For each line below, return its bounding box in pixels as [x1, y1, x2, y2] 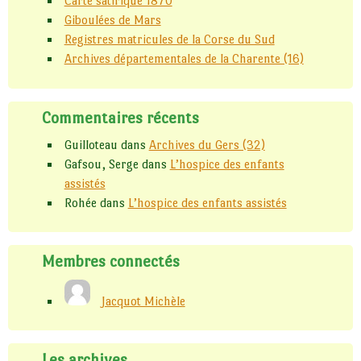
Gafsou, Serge [64, 157, 139, 171]
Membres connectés [42, 252, 180, 271]
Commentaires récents [42, 108, 200, 127]
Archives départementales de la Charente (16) [64, 52, 304, 66]
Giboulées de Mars [64, 13, 161, 27]
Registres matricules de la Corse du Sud [64, 32, 275, 47]
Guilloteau [64, 138, 118, 151]
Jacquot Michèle [101, 293, 185, 308]
